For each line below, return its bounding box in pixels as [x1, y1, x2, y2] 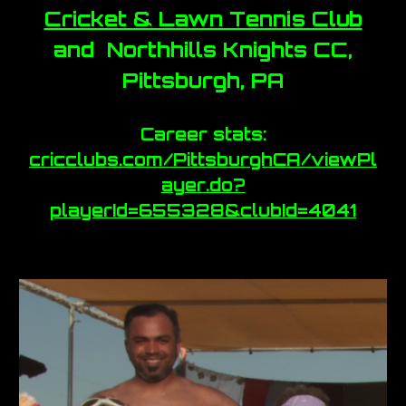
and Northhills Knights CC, [53, 36, 353, 63]
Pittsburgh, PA [122, 67, 284, 94]
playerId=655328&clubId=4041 [50, 199, 356, 222]
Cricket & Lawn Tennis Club [43, 5, 362, 33]
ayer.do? [160, 174, 246, 197]
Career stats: [140, 123, 266, 146]
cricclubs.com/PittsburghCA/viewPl [29, 149, 377, 171]
